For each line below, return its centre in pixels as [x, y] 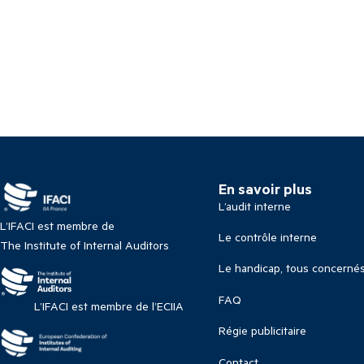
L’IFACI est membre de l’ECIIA [109, 305]
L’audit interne [254, 206]
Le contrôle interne [267, 237]
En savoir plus [265, 188]
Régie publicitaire [262, 331]
